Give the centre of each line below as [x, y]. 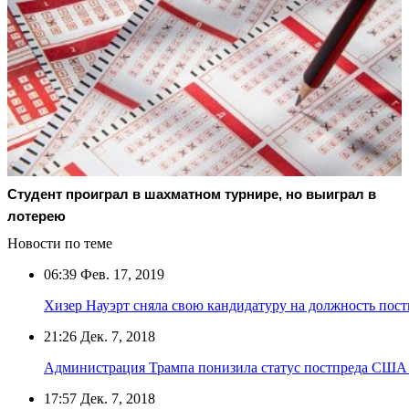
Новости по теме [60, 243]
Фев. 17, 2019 [121, 274]
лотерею [37, 215]
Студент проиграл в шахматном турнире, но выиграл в [192, 194]
